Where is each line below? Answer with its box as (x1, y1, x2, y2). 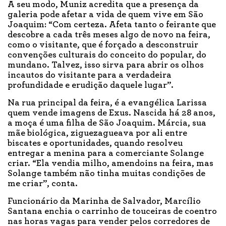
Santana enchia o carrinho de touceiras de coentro (8, 207, 217, 216)
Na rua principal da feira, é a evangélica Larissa (8, 98, 207, 108)
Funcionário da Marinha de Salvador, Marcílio (8, 197, 201, 206)
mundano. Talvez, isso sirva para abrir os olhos (8, 61, 204, 70)
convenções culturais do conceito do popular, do (8, 50, 206, 60)
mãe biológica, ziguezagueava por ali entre (8, 129, 187, 138)
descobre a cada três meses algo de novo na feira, (8, 30, 210, 40)
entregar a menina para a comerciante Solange (8, 149, 204, 158)
